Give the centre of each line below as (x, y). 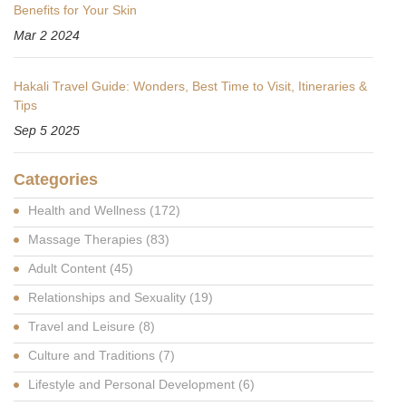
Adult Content (69, 268)
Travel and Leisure (83, 326)
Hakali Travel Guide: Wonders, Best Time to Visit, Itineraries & (190, 86)
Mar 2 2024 (47, 35)
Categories (56, 179)
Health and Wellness (89, 210)
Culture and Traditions (93, 355)
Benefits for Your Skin (75, 10)
